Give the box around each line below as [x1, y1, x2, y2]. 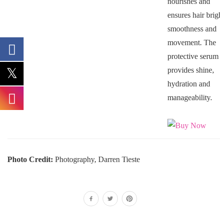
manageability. [167, 93, 212, 102]
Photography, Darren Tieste [53, 155, 140, 164]
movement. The [167, 38, 216, 47]
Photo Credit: [7, 155, 53, 164]
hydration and [167, 79, 210, 88]
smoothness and [167, 24, 217, 33]
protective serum [167, 52, 219, 60]
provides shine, [167, 65, 214, 74]
